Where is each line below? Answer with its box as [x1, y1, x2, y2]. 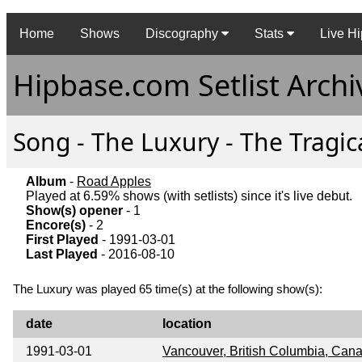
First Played [26, 233, 99, 247]
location [162, 317, 212, 331]
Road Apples [77, 175, 151, 189]
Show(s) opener [26, 204, 123, 218]
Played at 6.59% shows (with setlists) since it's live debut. [26, 189, 352, 204]
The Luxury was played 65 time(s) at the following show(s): [13, 282, 322, 297]
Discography [145, 27, 221, 41]
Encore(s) [26, 218, 86, 233]
